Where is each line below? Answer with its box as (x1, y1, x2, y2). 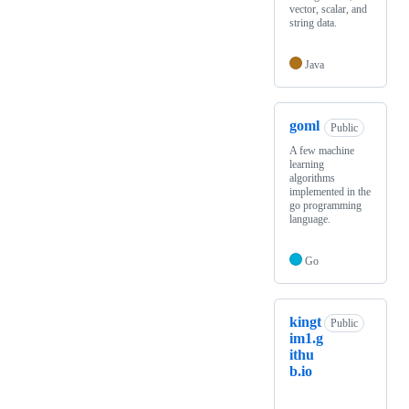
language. (289, 212, 330, 225)
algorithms (289, 171, 335, 184)
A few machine (289, 143, 354, 157)
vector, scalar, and (289, 3, 367, 16)
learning (289, 157, 324, 171)
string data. (289, 16, 337, 30)
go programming (289, 198, 362, 212)
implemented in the (289, 184, 371, 198)
